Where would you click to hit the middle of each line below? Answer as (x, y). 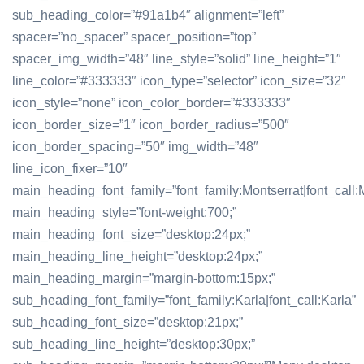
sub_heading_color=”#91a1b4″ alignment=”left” (148, 15)
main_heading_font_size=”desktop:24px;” (131, 234)
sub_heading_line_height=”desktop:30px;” (134, 344)
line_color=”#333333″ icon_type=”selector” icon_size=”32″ (179, 81)
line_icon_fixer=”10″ (70, 169)
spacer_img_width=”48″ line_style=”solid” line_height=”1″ (177, 59)
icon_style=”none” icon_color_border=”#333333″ (152, 103)
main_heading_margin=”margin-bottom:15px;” (144, 278)
